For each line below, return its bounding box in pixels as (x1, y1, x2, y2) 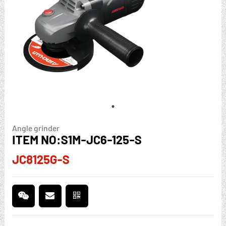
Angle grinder (12, 123, 60, 133)
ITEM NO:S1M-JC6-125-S (12, 132, 142, 147)
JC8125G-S (12, 151, 70, 166)
